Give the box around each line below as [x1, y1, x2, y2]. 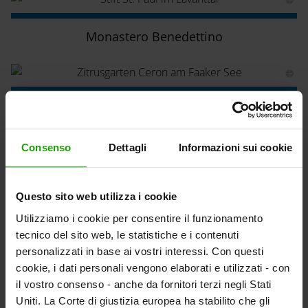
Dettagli [109, 142, 146, 154]
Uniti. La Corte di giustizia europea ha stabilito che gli [16, 294, 270, 307]
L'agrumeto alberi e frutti [82, 102, 226, 119]
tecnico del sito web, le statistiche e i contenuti [16, 228, 239, 241]
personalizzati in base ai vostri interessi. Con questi [16, 245, 263, 257]
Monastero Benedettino [85, 28, 223, 45]
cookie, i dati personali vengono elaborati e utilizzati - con [16, 261, 290, 274]
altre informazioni [90, 274, 218, 298]
